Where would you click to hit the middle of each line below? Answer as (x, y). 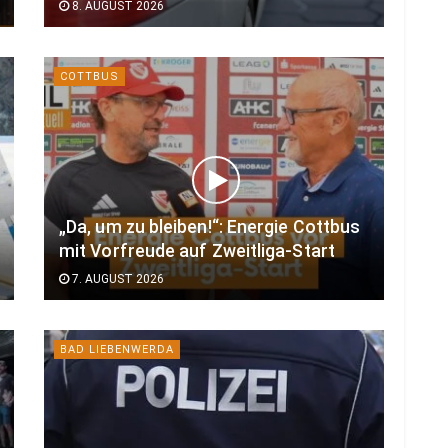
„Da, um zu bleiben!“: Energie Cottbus (210, 226)
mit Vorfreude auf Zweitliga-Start (197, 250)
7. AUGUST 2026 (116, 278)
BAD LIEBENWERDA (117, 349)
